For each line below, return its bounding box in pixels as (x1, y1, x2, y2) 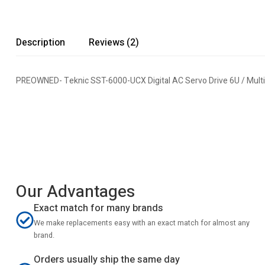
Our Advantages (16, 180, 135, 204)
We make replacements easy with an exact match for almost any (34, 218, 250, 228)
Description (16, 35, 65, 50)
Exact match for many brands (34, 201, 163, 215)
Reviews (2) (89, 35, 139, 50)
